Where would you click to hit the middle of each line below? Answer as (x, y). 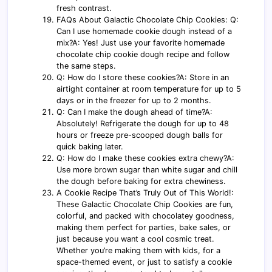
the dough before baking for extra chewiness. (141, 181)
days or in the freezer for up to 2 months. (134, 100)
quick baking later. (90, 146)
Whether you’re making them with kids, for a (139, 250)
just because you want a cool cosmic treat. (136, 239)
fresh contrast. (84, 8)
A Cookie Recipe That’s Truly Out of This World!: (145, 192)
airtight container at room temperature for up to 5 (149, 89)
